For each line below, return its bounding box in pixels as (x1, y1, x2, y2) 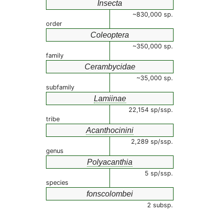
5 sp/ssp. (145, 170, 173, 177)
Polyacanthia (87, 158, 132, 166)
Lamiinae (93, 94, 126, 103)
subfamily (46, 84, 74, 91)
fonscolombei (87, 190, 133, 198)
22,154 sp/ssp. (129, 106, 173, 113)
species (46, 179, 68, 186)
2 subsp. (147, 201, 173, 209)
